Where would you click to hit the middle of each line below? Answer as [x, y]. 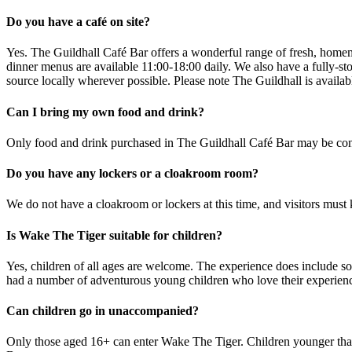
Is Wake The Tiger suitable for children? [114, 235]
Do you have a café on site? [78, 22]
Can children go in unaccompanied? [103, 311]
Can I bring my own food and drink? [105, 112]
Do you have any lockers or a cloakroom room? [132, 174]
